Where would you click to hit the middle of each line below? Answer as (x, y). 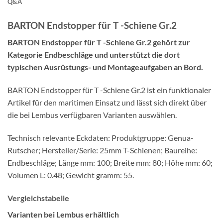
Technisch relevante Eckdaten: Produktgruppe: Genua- (101, 137)
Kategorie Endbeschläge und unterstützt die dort (94, 55)
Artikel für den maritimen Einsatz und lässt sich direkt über (107, 102)
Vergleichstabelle (38, 198)
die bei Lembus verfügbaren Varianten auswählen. (92, 114)
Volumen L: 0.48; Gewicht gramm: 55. (71, 175)
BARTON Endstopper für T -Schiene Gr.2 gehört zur (99, 42)
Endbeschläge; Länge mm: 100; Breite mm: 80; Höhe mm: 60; (110, 162)
